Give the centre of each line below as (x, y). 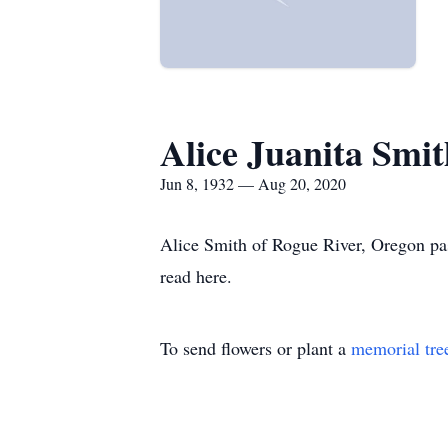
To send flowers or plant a (255, 348)
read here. (196, 276)
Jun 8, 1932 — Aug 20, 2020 (253, 183)
